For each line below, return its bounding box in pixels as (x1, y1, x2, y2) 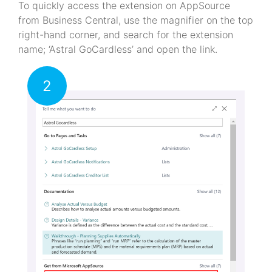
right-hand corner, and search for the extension (18, 28, 233, 41)
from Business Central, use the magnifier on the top (18, 13, 253, 26)
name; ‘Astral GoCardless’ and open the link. (18, 42, 217, 55)
